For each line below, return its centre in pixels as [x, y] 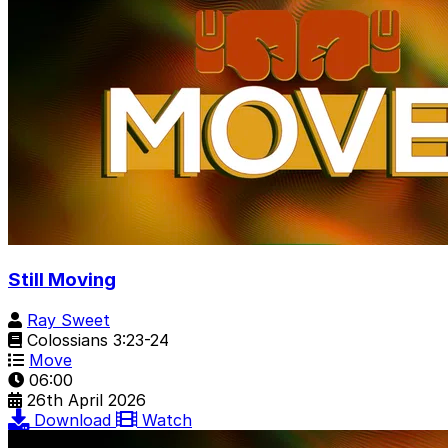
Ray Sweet [68, 319]
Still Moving [62, 279]
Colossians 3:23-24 [95, 339]
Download [75, 419]
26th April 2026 [86, 399]
